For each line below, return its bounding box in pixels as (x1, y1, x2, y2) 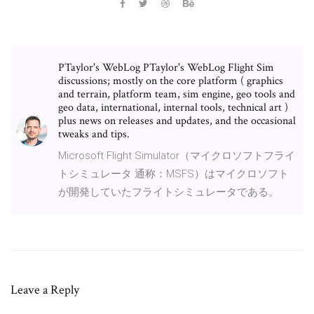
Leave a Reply (11, 281, 79, 298)
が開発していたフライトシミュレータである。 (58, 185, 279, 198)
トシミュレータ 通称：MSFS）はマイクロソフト (58, 167, 289, 180)
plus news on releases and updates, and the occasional (58, 113, 296, 128)
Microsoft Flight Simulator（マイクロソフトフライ (58, 149, 295, 162)
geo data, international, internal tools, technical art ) (58, 100, 288, 115)
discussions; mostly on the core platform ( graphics (58, 73, 283, 88)
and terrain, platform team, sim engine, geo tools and (58, 86, 295, 102)
